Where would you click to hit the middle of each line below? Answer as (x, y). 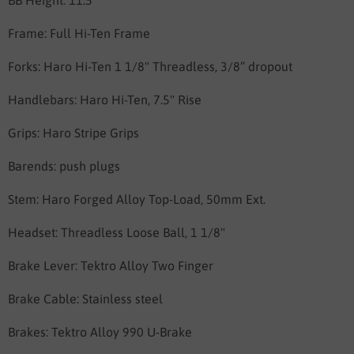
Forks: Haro (41, 67)
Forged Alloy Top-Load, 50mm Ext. (169, 200)
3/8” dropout (255, 67)
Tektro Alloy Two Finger (147, 266)
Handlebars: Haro (60, 100)
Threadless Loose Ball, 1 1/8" (143, 233)
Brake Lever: (44, 266)
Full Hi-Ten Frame (100, 34)
